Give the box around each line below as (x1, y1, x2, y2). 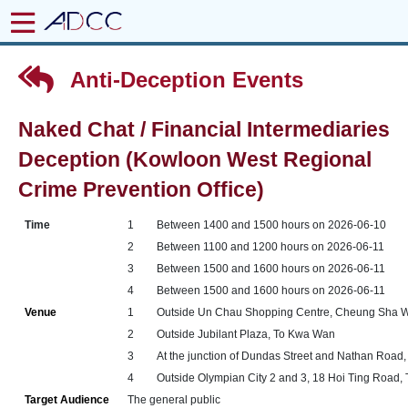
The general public (127, 393, 221, 406)
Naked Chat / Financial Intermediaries (18, 118, 390, 141)
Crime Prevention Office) (18, 178, 264, 201)
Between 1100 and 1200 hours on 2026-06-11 (157, 240, 385, 253)
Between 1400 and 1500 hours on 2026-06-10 (157, 219, 387, 231)
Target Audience (25, 393, 110, 406)
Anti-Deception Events (65, 67, 303, 92)
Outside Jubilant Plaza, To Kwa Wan (157, 328, 336, 341)
